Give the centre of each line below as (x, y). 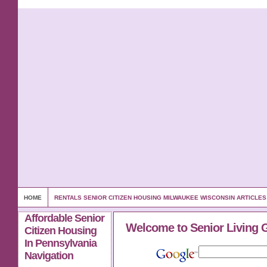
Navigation (49, 256)
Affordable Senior (64, 218)
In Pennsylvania (60, 243)
